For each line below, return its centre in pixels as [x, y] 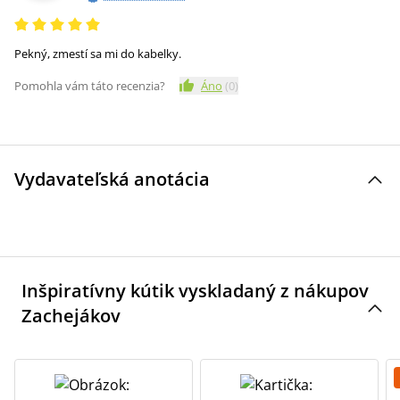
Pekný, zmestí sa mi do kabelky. [98, 54]
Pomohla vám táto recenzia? [90, 86]
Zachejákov [71, 316]
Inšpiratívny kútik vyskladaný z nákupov [195, 291]
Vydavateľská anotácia [112, 179]
